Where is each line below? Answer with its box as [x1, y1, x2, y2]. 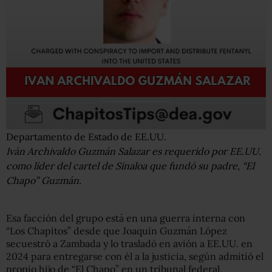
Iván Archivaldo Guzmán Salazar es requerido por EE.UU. [6, 145, 261, 157]
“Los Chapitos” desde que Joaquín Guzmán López [6, 225, 227, 237]
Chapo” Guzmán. [6, 174, 81, 186]
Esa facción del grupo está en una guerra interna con [6, 212, 245, 224]
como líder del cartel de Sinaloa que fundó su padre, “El [6, 160, 254, 172]
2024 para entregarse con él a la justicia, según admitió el [6, 250, 263, 262]
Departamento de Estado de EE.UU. [6, 131, 166, 143]
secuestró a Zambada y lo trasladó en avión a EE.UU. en [6, 237, 253, 250]
